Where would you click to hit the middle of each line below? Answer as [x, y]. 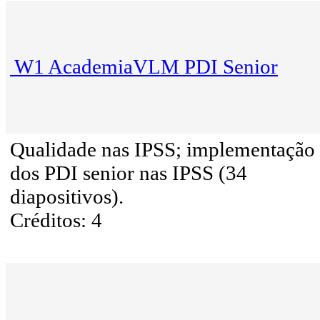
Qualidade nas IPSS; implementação [162, 150]
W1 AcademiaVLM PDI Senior [146, 67]
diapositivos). [67, 197]
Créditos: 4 [56, 220]
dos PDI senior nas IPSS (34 [129, 173]
